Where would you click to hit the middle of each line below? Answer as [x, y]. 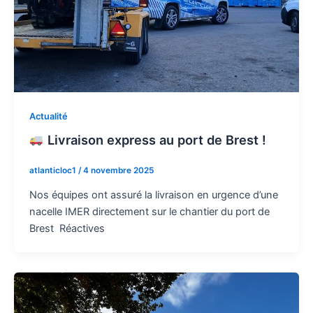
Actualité [48, 116]
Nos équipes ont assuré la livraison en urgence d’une [153, 195]
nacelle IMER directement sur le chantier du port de [149, 212]
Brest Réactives [67, 229]
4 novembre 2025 [118, 171]
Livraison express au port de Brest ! [155, 140]
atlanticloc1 [53, 171]
